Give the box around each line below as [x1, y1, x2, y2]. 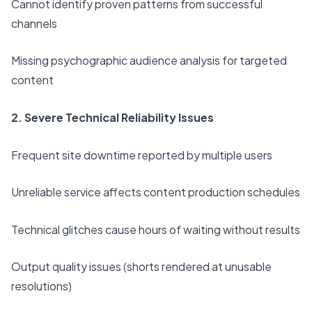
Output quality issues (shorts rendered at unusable [11, 259, 272, 274]
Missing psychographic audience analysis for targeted [11, 53, 287, 68]
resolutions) [11, 279, 72, 294]
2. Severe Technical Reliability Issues [11, 109, 214, 125]
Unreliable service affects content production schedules [11, 185, 300, 200]
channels [11, 15, 57, 31]
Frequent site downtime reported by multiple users [11, 147, 272, 162]
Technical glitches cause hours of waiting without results [11, 221, 300, 237]
